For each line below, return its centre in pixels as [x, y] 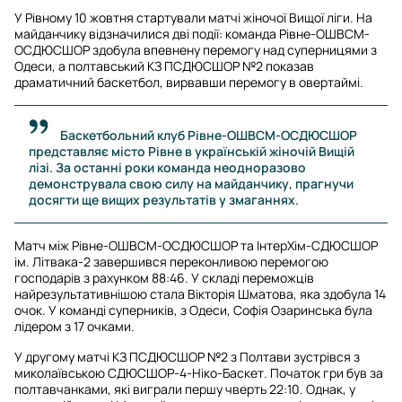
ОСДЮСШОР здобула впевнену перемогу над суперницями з [196, 49]
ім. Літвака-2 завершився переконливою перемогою [171, 261]
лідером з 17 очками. [74, 326]
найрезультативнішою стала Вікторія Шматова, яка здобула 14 [200, 293]
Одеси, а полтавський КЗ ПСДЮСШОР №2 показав [164, 66]
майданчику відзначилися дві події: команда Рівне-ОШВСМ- [192, 33]
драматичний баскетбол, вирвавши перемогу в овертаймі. [189, 82]
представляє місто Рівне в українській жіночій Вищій [192, 151]
